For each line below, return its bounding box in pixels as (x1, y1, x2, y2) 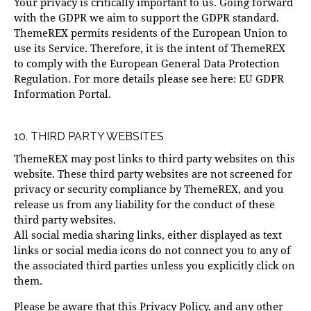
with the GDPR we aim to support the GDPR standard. (14, 10, 279, 25)
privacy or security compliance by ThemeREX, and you (14, 182, 284, 196)
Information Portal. (14, 87, 111, 101)
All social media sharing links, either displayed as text (14, 228, 282, 242)
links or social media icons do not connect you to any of (14, 243, 291, 258)
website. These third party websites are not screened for (14, 167, 292, 181)
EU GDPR (239, 72, 284, 86)
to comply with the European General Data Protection (14, 56, 280, 71)
